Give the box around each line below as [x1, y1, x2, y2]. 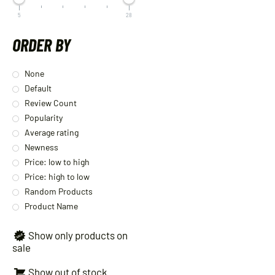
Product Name [25, 200, 78, 211]
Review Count [25, 97, 77, 108]
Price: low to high [25, 156, 90, 167]
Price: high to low [25, 171, 90, 182]
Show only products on [28, 228, 128, 241]
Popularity [25, 112, 63, 123]
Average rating [25, 126, 79, 137]
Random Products [25, 185, 93, 196]
